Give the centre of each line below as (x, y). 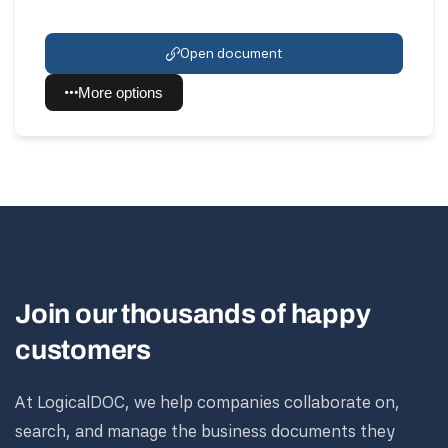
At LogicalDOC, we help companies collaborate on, (207, 402)
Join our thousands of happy (193, 314)
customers (83, 350)
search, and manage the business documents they (205, 431)
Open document (231, 53)
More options (120, 92)
